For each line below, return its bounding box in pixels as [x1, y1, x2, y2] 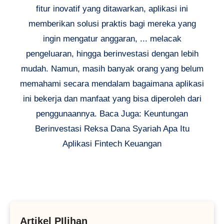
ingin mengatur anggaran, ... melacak [42, 34, 181, 44]
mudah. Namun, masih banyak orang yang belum [20, 64, 203, 74]
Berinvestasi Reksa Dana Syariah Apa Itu [34, 124, 189, 134]
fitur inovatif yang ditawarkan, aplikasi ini [36, 4, 188, 14]
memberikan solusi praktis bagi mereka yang [28, 19, 196, 29]
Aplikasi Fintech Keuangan [62, 139, 161, 149]
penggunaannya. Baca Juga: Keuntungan [36, 109, 188, 119]
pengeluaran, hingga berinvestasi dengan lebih [25, 49, 198, 59]
